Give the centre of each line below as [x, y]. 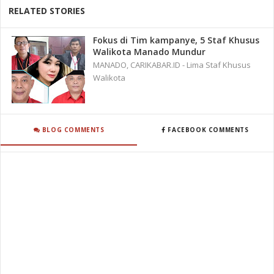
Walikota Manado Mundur [150, 52]
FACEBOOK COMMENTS [207, 129]
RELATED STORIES [47, 11]
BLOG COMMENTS [72, 129]
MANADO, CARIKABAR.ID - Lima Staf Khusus [172, 65]
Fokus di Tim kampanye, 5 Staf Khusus [176, 40]
